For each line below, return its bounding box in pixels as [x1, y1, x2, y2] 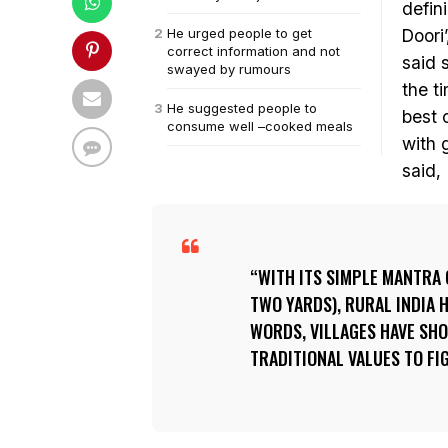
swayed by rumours [167, 61, 291, 77]
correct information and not [167, 43, 340, 59]
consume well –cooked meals [167, 118, 353, 134]
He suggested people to [167, 100, 317, 116]
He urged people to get [167, 25, 312, 41]
